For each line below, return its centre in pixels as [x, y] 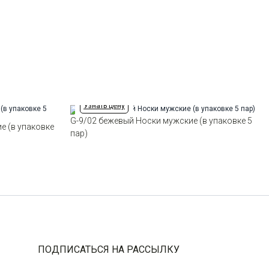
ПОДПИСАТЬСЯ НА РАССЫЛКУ [108, 249]
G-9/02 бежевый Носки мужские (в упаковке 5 [161, 121]
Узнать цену [104, 106]
